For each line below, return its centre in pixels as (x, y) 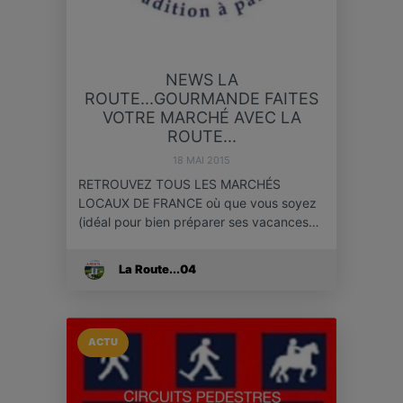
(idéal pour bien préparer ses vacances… (198, 221)
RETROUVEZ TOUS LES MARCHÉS (179, 184)
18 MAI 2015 (201, 160)
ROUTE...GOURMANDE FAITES (201, 98)
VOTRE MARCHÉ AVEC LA (201, 117)
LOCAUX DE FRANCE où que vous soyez (197, 202)
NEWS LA (201, 79)
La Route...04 (157, 269)
